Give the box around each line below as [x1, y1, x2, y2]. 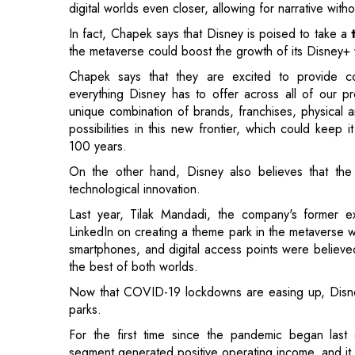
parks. [69, 216, 101, 235]
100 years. [69, 53, 127, 72]
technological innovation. [69, 96, 200, 115]
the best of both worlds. [69, 174, 198, 193]
